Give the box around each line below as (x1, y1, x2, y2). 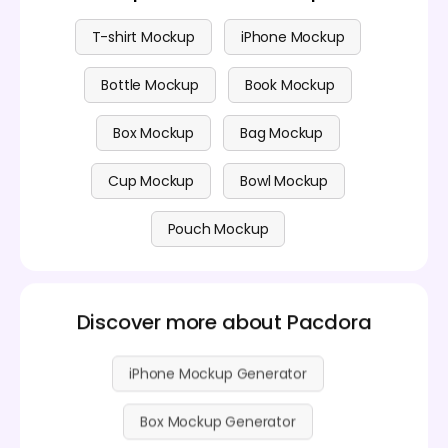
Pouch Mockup (167, 218, 269, 239)
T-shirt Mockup (91, 26, 195, 47)
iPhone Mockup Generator (129, 356, 307, 377)
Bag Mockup (240, 122, 324, 143)
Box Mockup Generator (140, 404, 296, 425)
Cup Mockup (108, 170, 195, 191)
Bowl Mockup (240, 170, 328, 191)
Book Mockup (244, 74, 335, 95)
